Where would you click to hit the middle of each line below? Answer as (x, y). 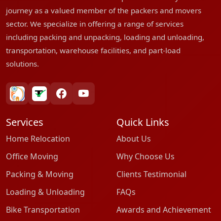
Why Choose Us (146, 156)
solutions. (22, 64)
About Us (134, 139)
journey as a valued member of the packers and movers (104, 10)
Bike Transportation (43, 210)
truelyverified (63, 99)
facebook (78, 99)
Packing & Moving (40, 174)
